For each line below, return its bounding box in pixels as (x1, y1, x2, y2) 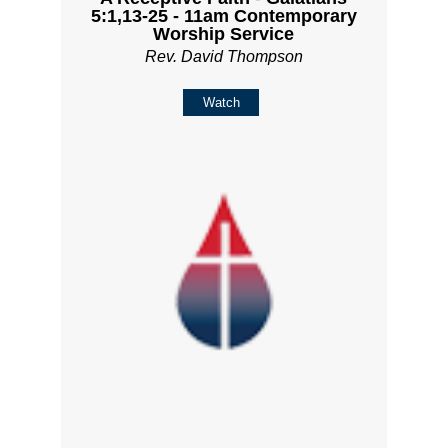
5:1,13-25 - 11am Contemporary (90, 6, 357, 27)
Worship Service (153, 24, 295, 45)
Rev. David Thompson (144, 48, 303, 66)
